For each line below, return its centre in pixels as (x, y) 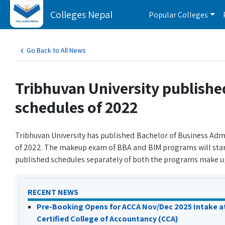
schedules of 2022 (76, 107)
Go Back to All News (56, 50)
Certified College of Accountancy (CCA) (107, 219)
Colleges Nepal (81, 14)
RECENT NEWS (53, 192)
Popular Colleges (178, 15)
